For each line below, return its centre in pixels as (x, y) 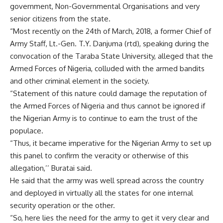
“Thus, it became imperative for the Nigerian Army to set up (111, 143)
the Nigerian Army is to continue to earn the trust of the (104, 118)
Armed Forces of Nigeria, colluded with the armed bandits (107, 68)
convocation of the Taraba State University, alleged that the (111, 56)
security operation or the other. (62, 205)
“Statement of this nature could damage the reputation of (108, 93)
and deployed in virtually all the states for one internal (102, 193)
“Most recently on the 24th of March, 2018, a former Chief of (111, 31)
